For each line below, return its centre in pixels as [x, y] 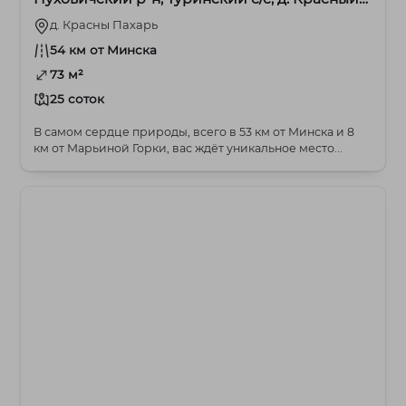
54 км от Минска [104, 50]
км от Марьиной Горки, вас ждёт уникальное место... [188, 149]
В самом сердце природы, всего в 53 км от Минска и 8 [194, 132]
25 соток [77, 99]
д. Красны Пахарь [104, 25]
